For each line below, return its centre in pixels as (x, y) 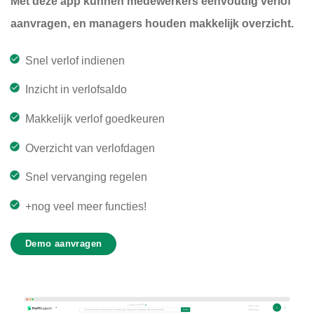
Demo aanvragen (64, 243)
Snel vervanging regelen (86, 177)
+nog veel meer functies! (86, 206)
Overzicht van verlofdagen (90, 148)
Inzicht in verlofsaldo (76, 90)
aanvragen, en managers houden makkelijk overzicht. (152, 24)
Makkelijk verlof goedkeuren (95, 119)
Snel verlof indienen (75, 60)
